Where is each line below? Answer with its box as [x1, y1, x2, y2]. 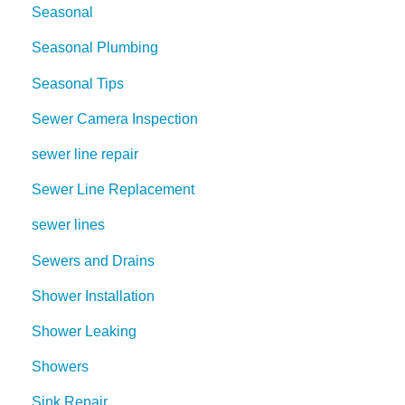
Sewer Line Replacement [32, 182, 194, 198]
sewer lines [32, 217, 105, 233]
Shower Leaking [32, 323, 137, 339]
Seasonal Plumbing [32, 40, 158, 56]
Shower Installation [32, 287, 155, 304]
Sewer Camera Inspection [32, 110, 198, 127]
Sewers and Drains [32, 252, 155, 268]
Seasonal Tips [32, 75, 124, 91]
